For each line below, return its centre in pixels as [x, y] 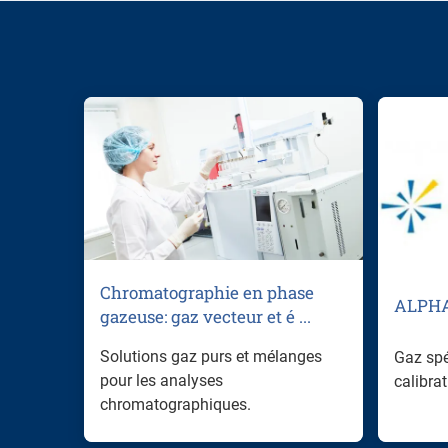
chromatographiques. [175, 404]
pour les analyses [161, 380]
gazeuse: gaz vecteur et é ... [205, 316]
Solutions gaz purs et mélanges [211, 356]
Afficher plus [146, 428]
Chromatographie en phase [207, 292]
